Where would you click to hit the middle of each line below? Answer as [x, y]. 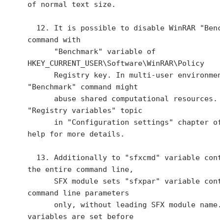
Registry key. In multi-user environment [41, 75]
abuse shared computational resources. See [41, 99]
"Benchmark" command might [83, 87]
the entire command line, [81, 169]
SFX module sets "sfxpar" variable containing [41, 181]
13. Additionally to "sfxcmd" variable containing [32, 158]
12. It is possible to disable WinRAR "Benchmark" [32, 28]
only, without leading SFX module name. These [41, 205]
